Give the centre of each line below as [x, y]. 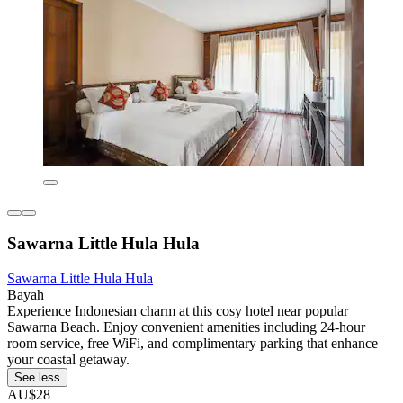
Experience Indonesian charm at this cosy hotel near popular [178, 310]
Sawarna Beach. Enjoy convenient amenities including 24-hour [186, 327]
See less [37, 377]
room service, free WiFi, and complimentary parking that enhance [193, 343]
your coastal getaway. [68, 359]
